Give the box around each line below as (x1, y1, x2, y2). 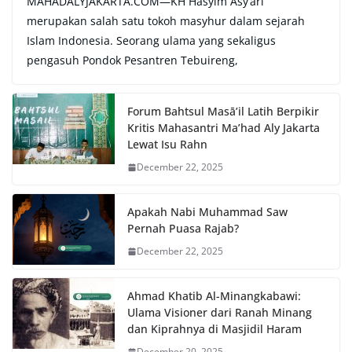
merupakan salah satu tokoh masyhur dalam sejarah (27, 13, 305, 29)
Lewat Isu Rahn (127, 137, 207, 152)
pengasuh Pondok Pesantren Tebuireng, (27, 53, 238, 68)
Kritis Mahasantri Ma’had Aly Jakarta (127, 120, 320, 136)
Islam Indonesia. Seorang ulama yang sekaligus (27, 33, 276, 49)
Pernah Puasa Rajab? (127, 221, 239, 236)
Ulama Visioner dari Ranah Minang (127, 305, 312, 321)
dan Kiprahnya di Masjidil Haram (127, 321, 302, 337)
